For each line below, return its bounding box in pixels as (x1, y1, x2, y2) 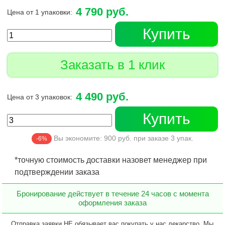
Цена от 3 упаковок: (7, 93, 72, 101)
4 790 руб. (76, 6, 129, 18)
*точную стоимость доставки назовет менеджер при (15, 156, 207, 164)
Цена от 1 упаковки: (7, 8, 72, 16)
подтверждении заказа (15, 168, 99, 176)
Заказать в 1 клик (60, 57, 165, 72)
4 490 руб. (76, 90, 129, 103)
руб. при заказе (116, 134, 171, 142)
